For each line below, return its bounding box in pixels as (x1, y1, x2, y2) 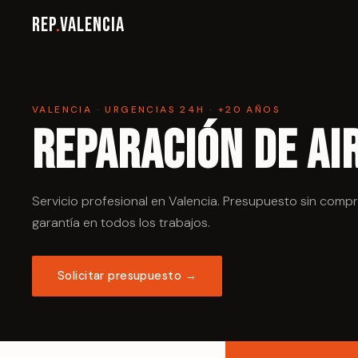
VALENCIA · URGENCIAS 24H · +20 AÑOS (32, 103, 281, 116)
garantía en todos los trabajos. (32, 214, 210, 231)
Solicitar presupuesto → (58, 268, 197, 283)
